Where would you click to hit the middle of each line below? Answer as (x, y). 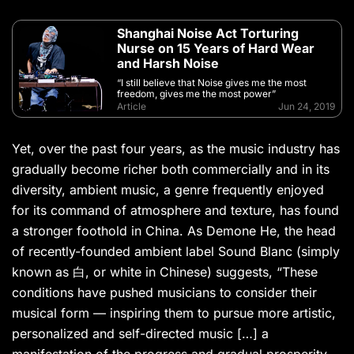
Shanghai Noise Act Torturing (208, 34)
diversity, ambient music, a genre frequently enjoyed (168, 190)
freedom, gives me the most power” (196, 94)
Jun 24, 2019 (307, 107)
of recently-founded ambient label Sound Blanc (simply (176, 252)
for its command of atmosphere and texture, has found (175, 211)
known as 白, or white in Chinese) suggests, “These (165, 272)
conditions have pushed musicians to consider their (164, 293)
